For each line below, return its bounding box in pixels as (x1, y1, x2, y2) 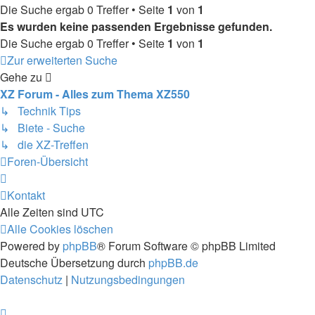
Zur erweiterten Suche (7, 52, 117, 68)
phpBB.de (148, 255, 198, 271)
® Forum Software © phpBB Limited (97, 238, 276, 254)
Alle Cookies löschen (7, 221, 113, 237)
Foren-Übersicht (7, 153, 88, 169)
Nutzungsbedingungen (71, 271, 185, 288)
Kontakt (7, 187, 45, 203)
